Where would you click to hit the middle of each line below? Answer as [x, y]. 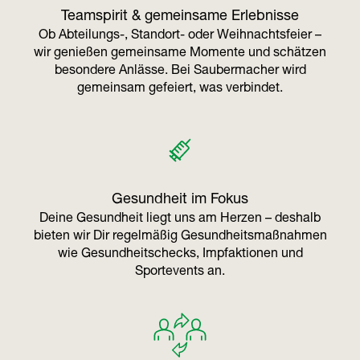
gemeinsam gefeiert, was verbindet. [180, 90]
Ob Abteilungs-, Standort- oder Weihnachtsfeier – [180, 37]
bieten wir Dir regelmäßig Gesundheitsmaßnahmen [180, 237]
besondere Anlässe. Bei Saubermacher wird [180, 72]
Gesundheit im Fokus [180, 200]
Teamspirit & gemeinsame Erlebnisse [180, 17]
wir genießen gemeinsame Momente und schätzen [180, 54]
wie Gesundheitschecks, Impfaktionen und [180, 255]
